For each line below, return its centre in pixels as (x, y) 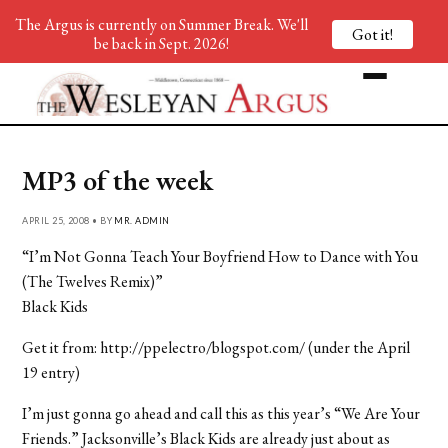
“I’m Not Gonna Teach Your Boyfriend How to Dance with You (220, 256)
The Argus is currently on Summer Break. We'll (161, 24)
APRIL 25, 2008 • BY (68, 220)
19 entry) (51, 372)
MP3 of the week (118, 179)
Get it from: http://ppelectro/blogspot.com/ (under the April (216, 347)
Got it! (372, 34)
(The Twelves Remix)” (93, 281)
